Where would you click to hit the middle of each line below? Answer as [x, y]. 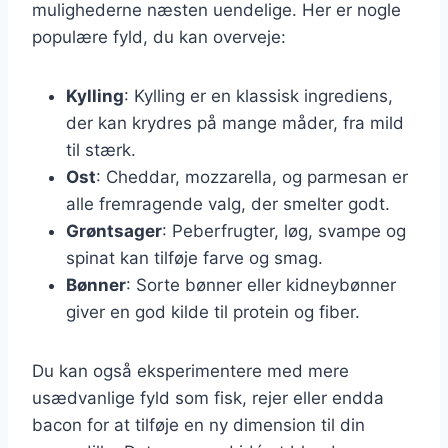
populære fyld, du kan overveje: [159, 36]
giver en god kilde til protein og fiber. [213, 311]
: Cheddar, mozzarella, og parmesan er [252, 176]
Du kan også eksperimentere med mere [190, 370]
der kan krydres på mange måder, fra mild [235, 122]
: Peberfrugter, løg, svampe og [284, 230]
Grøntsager [114, 230]
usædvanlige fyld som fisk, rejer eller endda [208, 397]
